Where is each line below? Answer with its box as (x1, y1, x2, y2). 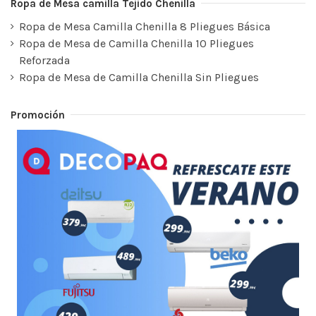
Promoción (11, 108, 65, 121)
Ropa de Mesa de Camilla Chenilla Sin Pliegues (19, 70, 259, 84)
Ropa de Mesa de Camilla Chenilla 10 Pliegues (19, 36, 254, 50)
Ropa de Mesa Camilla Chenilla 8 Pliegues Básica (19, 19, 270, 33)
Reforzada (19, 53, 70, 67)
